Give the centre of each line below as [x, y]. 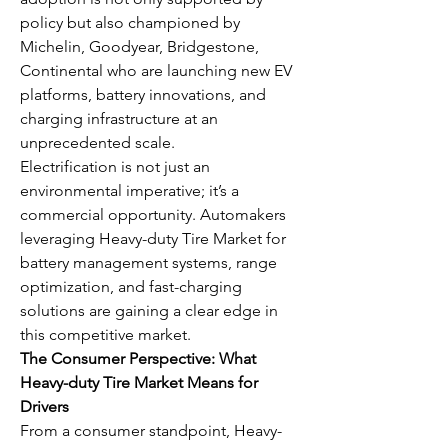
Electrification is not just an [115, 166]
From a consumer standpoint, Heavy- [151, 430]
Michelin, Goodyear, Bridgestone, [139, 46]
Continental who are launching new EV [156, 70]
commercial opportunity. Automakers [153, 214]
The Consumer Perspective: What [138, 358]
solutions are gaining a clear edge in [149, 310]
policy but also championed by [130, 22]
